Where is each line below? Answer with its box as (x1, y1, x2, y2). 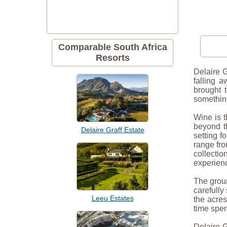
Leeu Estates (91, 194, 134, 202)
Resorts (95, 53, 130, 63)
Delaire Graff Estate (81, 126, 144, 134)
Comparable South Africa (58, 42, 167, 52)
